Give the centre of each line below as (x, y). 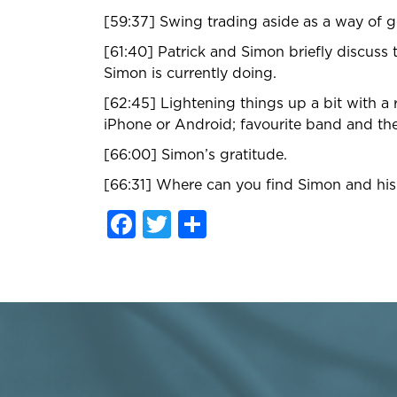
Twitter (221, 224)
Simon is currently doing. (190, 73)
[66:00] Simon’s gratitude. (195, 155)
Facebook (205, 224)
